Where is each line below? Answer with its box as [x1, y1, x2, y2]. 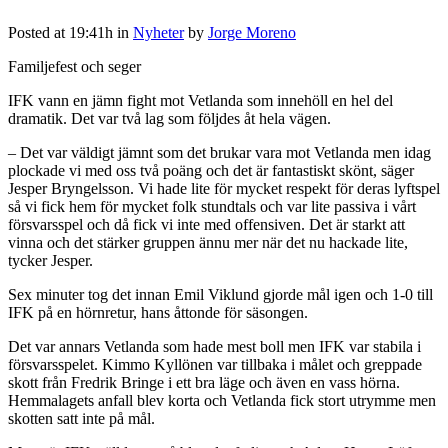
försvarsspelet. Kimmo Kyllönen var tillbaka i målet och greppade [8, 356, 422, 374]
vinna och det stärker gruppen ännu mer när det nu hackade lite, [8, 234, 408, 252]
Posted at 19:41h [8, 24, 113, 42]
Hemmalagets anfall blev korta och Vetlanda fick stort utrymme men [8, 392, 436, 410]
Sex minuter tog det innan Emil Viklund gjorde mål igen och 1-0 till [8, 286, 433, 304]
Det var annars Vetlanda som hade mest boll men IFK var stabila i [8, 338, 421, 356]
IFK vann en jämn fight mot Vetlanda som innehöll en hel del [8, 92, 393, 110]
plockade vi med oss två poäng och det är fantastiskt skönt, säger [8, 162, 414, 180]
